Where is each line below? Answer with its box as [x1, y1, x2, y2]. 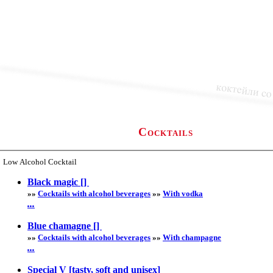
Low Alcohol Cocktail [3, 157, 77, 167]
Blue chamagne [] [27, 221, 102, 232]
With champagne [163, 233, 221, 243]
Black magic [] [27, 177, 89, 188]
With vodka [163, 189, 203, 199]
